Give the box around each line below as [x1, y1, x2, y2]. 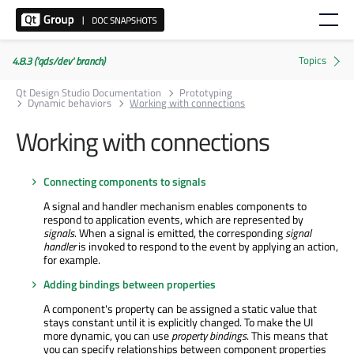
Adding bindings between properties [43, 275, 216, 292]
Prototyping [179, 85, 233, 100]
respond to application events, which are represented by [43, 210, 303, 228]
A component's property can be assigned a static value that [43, 299, 317, 317]
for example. [43, 250, 100, 268]
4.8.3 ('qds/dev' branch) [12, 53, 105, 69]
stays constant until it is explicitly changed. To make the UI [43, 313, 313, 330]
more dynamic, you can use [43, 326, 171, 344]
